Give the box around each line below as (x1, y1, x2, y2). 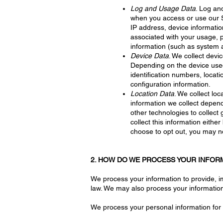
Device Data (130, 52, 169, 60)
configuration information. (130, 80, 211, 88)
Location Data (130, 90, 174, 98)
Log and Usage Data (130, 4, 196, 12)
